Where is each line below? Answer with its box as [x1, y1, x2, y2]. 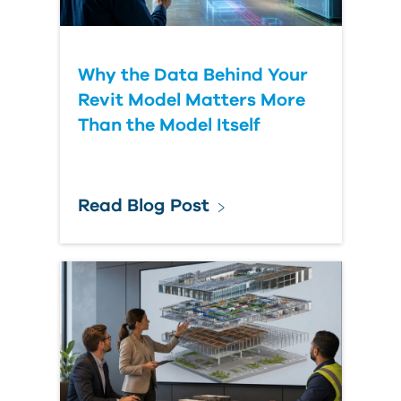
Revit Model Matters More [77, 91, 305, 109]
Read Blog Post [77, 197, 209, 215]
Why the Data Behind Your [77, 66, 308, 84]
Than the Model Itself [77, 116, 260, 134]
